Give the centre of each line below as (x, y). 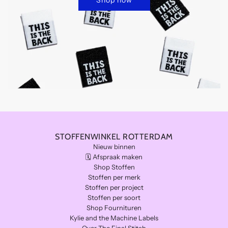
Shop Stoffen (114, 167)
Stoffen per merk (114, 177)
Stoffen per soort (114, 197)
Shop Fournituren (114, 207)
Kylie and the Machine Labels (114, 218)
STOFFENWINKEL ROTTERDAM (114, 136)
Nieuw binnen (114, 146)
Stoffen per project (114, 187)
